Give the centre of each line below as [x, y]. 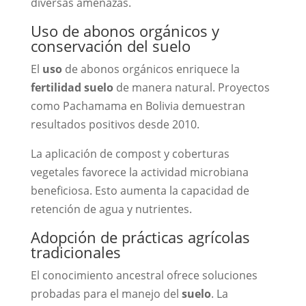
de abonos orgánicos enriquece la [151, 69]
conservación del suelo [110, 45]
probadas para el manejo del [106, 293]
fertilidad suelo [72, 87]
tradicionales [75, 252]
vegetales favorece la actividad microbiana [139, 172]
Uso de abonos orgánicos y [125, 30]
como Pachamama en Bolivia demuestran [138, 106]
